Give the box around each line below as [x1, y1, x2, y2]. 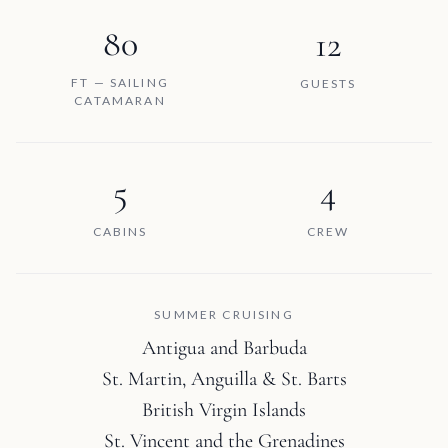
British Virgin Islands [142, 398, 306, 423]
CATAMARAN [74, 93, 166, 109]
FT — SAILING [71, 75, 169, 91]
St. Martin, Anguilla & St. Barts [101, 367, 347, 392]
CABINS [92, 224, 148, 240]
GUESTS [299, 76, 357, 92]
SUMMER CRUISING [154, 307, 294, 323]
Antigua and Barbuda [141, 336, 307, 361]
